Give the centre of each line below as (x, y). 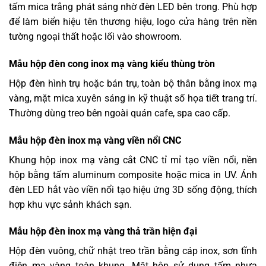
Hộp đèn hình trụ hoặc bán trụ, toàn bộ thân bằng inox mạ (133, 83)
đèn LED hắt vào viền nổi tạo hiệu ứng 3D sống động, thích (133, 189)
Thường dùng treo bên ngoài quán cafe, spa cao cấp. (120, 113)
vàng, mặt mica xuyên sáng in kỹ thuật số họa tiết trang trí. (133, 98)
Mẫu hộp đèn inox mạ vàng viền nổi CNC (95, 140)
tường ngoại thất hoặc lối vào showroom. (95, 37)
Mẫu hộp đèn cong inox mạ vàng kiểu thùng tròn (112, 64)
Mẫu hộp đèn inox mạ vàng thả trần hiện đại (103, 232)
